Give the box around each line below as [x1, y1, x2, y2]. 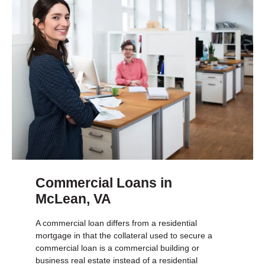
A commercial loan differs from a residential [35, 218, 197, 228]
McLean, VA [35, 191, 111, 206]
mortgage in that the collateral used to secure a [35, 230, 212, 240]
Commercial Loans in [35, 175, 172, 190]
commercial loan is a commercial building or [35, 243, 199, 253]
